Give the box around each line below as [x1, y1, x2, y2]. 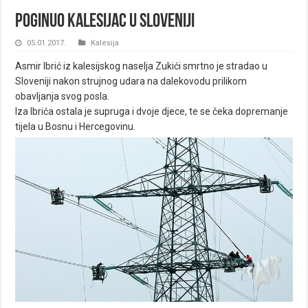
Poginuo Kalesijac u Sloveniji [15, 12, 195, 32]
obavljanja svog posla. [15, 90, 110, 102]
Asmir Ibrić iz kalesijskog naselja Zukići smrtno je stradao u [15, 60, 268, 71]
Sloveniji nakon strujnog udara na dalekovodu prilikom [15, 75, 247, 87]
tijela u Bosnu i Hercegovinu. [15, 120, 136, 132]
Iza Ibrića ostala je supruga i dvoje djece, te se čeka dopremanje [15, 105, 289, 117]
